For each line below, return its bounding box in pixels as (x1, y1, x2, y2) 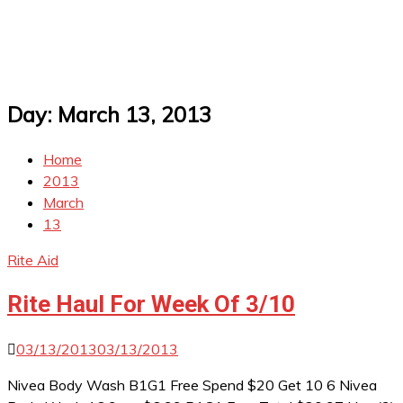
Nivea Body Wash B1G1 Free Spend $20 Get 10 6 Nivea (7, 375, 377, 394)
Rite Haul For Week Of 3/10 (7, 291, 295, 318)
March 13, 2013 (58, 100, 211, 128)
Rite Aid (7, 250, 58, 269)
